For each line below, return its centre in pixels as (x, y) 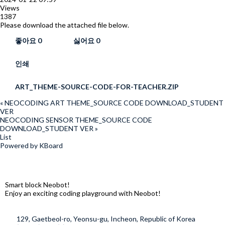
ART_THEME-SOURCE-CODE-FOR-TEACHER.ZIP (97, 87)
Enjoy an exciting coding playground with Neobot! (83, 193)
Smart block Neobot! (38, 185)
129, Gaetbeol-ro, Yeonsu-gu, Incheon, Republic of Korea (106, 219)
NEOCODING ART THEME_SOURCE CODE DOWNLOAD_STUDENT (114, 103)
